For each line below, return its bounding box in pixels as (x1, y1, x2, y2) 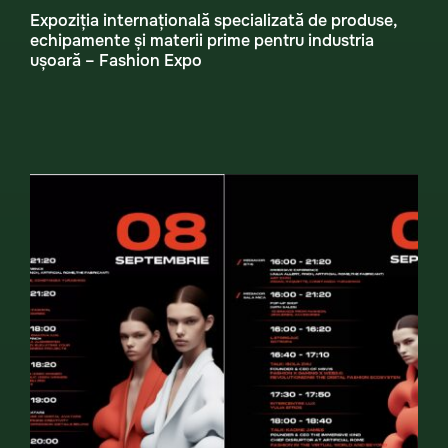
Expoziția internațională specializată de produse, (30, 10, 397, 31)
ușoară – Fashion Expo (30, 50, 202, 71)
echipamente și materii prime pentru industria (30, 30, 374, 51)
